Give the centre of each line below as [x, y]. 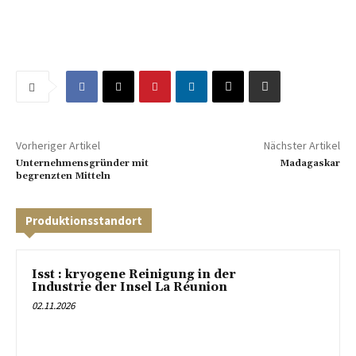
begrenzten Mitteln [63, 176]
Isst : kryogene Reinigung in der [134, 275]
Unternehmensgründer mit [82, 164]
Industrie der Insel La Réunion [130, 288]
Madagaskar [310, 164]
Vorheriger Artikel [58, 146]
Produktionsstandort [84, 221]
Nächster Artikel [302, 146]
